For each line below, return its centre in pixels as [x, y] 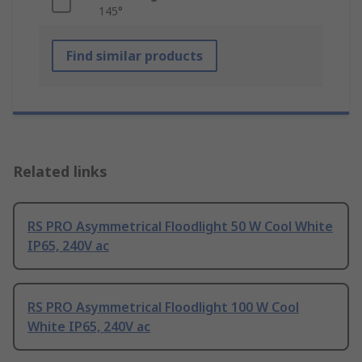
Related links [60, 171]
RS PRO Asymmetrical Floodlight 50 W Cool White [180, 226]
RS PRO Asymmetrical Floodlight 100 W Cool [163, 307]
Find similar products [135, 55]
